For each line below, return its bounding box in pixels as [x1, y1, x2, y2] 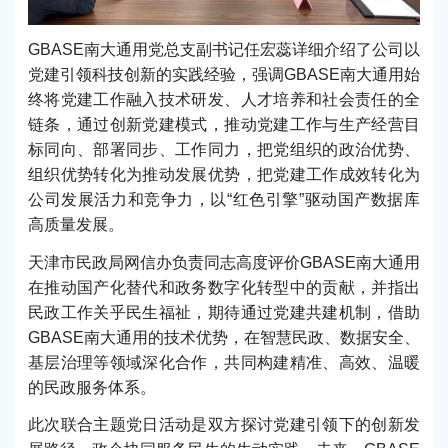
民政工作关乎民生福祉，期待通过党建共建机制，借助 [28, 303, 420, 321]
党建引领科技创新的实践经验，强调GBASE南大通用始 [28, 66, 420, 84]
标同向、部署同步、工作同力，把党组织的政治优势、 [28, 141, 420, 159]
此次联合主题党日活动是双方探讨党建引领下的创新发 [28, 415, 420, 433]
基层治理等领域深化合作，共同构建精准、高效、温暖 [28, 353, 420, 371]
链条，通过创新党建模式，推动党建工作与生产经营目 [28, 116, 420, 134]
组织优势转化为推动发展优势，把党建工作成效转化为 [28, 166, 420, 184]
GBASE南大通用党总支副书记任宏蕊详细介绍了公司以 [28, 41, 420, 59]
